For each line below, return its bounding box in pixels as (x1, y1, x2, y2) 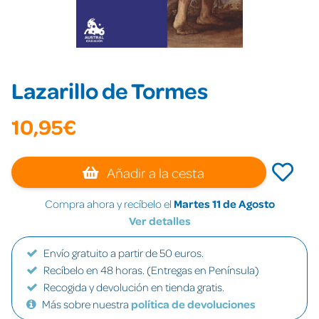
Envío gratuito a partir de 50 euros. (43, 246, 204, 260)
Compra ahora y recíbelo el (44, 197, 174, 211)
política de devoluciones (131, 297, 256, 311)
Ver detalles (128, 214, 191, 228)
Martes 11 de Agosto (173, 197, 275, 211)
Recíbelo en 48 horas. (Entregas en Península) (43, 263, 259, 277)
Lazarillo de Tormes (11, 75, 208, 105)
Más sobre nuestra (42, 297, 131, 311)
